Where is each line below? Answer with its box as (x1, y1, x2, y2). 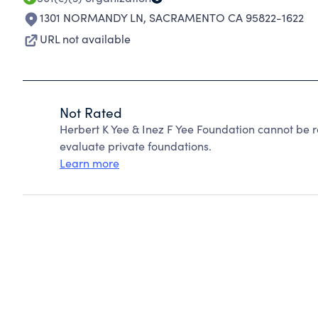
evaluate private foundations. (60, 138, 212, 153)
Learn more (60, 155, 119, 170)
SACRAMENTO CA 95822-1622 (149, 10, 304, 25)
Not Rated (60, 103, 122, 121)
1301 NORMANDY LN (40, 10, 143, 25)
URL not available (40, 31, 131, 46)
